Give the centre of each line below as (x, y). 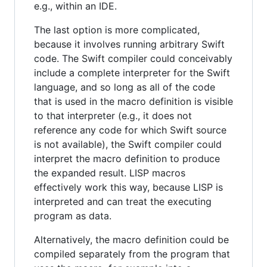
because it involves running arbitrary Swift (129, 44)
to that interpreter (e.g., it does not (113, 115)
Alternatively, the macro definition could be (131, 239)
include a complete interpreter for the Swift (132, 72)
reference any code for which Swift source (130, 130)
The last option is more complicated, (117, 30)
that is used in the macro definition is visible (133, 101)
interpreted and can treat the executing (123, 201)
